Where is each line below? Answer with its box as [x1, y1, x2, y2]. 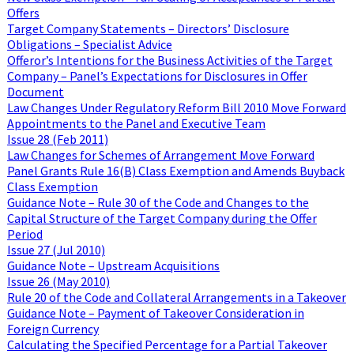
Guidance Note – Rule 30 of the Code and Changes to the [6, 194, 309, 210]
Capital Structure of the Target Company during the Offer [6, 209, 317, 226]
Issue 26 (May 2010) [6, 273, 110, 289]
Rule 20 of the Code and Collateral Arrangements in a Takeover [6, 288, 346, 305]
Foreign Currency [6, 320, 99, 337]
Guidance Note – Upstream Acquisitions [6, 257, 220, 273]
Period [6, 225, 43, 242]
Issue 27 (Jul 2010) [6, 241, 105, 258]
